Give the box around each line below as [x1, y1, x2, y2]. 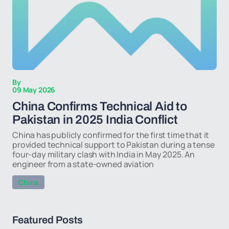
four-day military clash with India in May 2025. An [12, 149, 195, 160]
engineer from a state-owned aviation [12, 158, 154, 170]
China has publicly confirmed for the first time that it [12, 129, 210, 141]
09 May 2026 [12, 85, 56, 95]
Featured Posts [12, 214, 83, 225]
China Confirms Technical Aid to [12, 100, 187, 113]
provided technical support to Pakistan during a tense [12, 139, 215, 150]
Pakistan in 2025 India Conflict [12, 113, 178, 126]
